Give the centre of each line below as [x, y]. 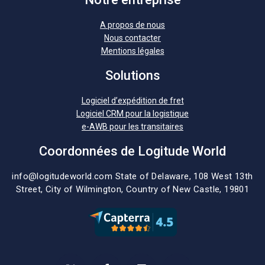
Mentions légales [132, 51]
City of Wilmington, [86, 189]
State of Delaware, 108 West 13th [184, 176]
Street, [30, 189]
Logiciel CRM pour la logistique [132, 114]
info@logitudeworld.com [62, 176]
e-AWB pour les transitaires [132, 127]
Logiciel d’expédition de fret [132, 101]
